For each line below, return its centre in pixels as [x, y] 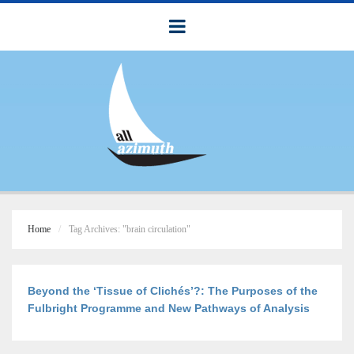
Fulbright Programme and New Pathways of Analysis [169, 308]
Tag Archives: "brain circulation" [130, 229]
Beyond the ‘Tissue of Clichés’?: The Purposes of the [173, 291]
